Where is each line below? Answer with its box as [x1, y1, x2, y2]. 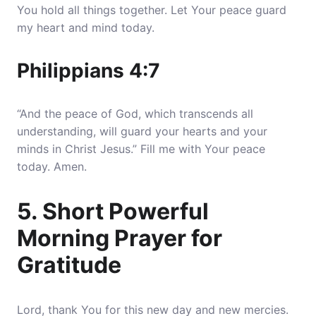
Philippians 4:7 [17, 59, 160, 83]
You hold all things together [17, 3, 164, 17]
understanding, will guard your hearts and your [17, 124, 267, 138]
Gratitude [17, 251, 121, 279]
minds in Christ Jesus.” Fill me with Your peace [17, 142, 265, 156]
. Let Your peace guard [164, 3, 286, 17]
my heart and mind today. [17, 20, 154, 35]
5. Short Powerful [17, 197, 209, 225]
